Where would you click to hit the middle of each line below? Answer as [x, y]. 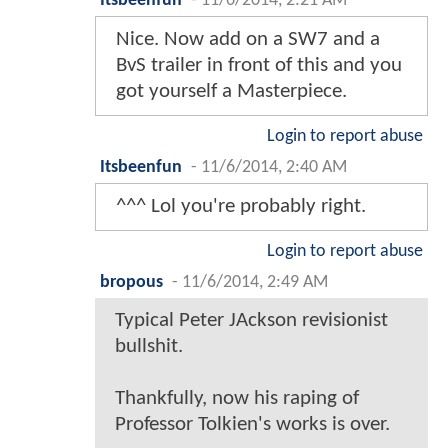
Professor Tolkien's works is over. [252, 424]
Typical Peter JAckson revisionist [251, 320]
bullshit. [149, 346]
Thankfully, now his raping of [237, 398]
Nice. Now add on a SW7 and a [248, 39]
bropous [131, 282]
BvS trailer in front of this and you [259, 65]
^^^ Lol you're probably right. [241, 206]
